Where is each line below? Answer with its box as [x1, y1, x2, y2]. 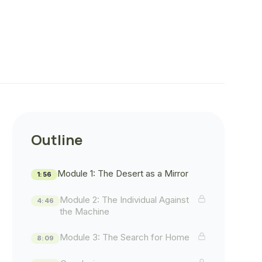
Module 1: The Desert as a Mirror [57, 168, 189, 179]
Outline [31, 130, 83, 149]
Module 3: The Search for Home [60, 232, 190, 243]
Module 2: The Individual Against [60, 194, 189, 205]
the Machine [60, 206, 110, 217]
